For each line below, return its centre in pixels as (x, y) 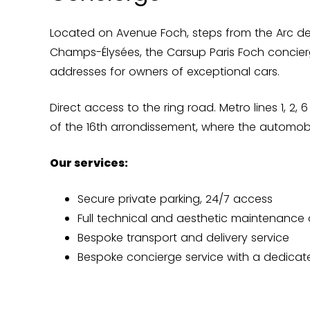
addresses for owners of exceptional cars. (165, 72)
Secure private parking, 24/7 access (175, 199)
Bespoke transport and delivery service (183, 238)
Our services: (89, 163)
